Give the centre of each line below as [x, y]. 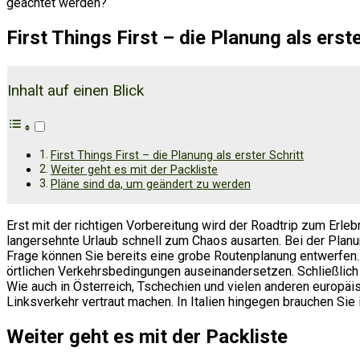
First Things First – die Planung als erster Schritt [177, 155]
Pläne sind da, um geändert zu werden [150, 184]
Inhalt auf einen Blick [76, 91]
